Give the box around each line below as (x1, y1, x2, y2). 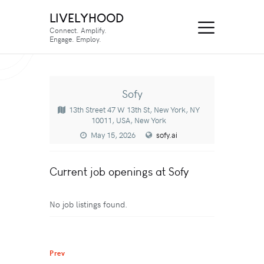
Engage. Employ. (49, 34, 101, 44)
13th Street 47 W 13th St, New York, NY (68, 104, 200, 115)
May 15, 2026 (91, 130, 136, 141)
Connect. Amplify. (49, 25, 107, 35)
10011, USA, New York (91, 115, 166, 126)
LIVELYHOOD (49, 9, 124, 26)
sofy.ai (156, 130, 177, 141)
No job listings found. (49, 198, 127, 210)
